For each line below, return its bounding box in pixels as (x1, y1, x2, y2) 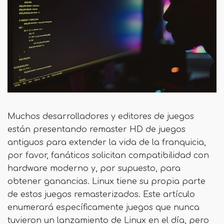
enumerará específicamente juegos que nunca (7, 203, 199, 212)
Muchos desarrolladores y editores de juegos (7, 112, 194, 121)
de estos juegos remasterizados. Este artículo (7, 190, 195, 199)
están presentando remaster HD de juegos (7, 125, 185, 134)
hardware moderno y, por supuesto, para (7, 164, 180, 173)
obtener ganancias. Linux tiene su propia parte (7, 177, 205, 186)
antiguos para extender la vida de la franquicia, (7, 138, 206, 147)
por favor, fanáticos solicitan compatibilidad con (7, 151, 209, 160)
